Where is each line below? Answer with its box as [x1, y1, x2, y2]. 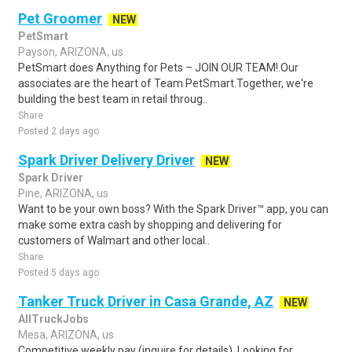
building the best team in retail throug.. [18, 93, 207, 105]
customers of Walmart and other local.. [18, 234, 210, 247]
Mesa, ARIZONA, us [18, 328, 114, 341]
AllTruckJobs [18, 313, 89, 325]
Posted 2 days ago [18, 126, 99, 137]
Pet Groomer [18, 10, 102, 27]
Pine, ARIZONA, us [18, 187, 108, 200]
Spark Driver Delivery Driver [18, 152, 195, 168]
